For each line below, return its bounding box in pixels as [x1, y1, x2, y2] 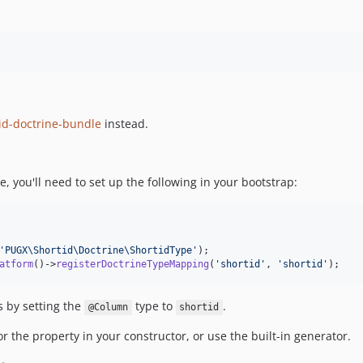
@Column [88, 301, 128, 314]
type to [131, 298, 176, 314]
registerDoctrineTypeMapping [56, 258, 209, 271]
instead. [101, 116, 148, 132]
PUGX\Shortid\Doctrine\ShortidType [5, 245, 192, 257]
